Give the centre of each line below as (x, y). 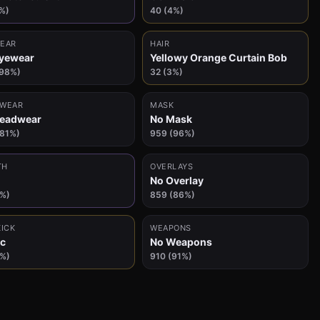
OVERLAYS (171, 166)
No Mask (171, 119)
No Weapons (181, 242)
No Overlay (177, 180)
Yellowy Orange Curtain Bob (219, 57)
